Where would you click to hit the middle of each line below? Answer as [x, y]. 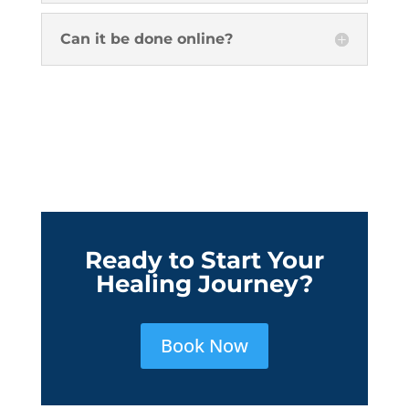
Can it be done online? [146, 39]
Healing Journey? [204, 284]
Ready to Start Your [204, 260]
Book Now [204, 346]
